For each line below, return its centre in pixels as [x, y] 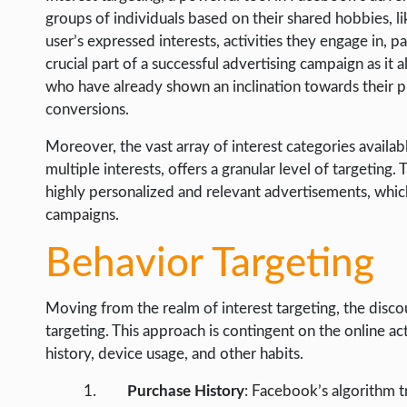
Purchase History [186, 392]
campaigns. [82, 215]
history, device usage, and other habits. [174, 354]
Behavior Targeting [210, 265]
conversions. [87, 110]
